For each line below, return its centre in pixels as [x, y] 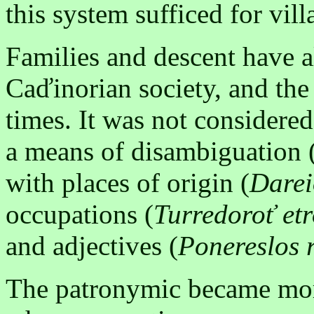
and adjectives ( [92, 246]
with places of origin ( [128, 183]
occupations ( [80, 214]
